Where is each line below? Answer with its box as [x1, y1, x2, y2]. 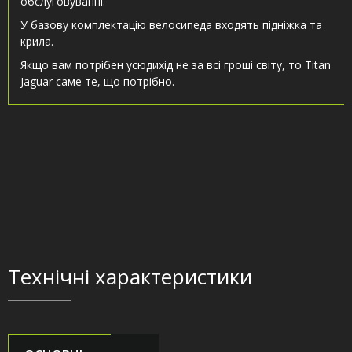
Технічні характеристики [8, 262, 252, 291]
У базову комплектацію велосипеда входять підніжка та [20, 17, 322, 33]
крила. [20, 34, 53, 49]
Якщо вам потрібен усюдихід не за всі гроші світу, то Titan [20, 57, 331, 73]
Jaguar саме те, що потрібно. [20, 74, 174, 90]
